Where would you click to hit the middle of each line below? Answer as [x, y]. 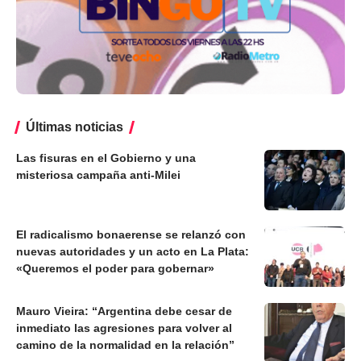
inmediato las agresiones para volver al [124, 328]
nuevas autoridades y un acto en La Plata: [133, 252]
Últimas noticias [75, 127]
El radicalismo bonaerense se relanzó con [131, 235]
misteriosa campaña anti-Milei [98, 175]
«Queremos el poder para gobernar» [115, 269]
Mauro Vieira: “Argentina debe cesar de [124, 311]
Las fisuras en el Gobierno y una [106, 158]
